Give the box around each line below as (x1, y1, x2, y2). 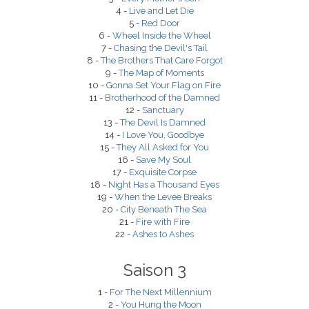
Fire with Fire (136, 217, 190, 227)
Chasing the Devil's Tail (114, 43, 208, 53)
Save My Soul (136, 154, 191, 165)
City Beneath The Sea (121, 204, 207, 215)
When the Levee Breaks (114, 192, 212, 202)
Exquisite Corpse (129, 167, 197, 177)
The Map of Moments (118, 68, 204, 78)
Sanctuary (141, 105, 184, 115)
